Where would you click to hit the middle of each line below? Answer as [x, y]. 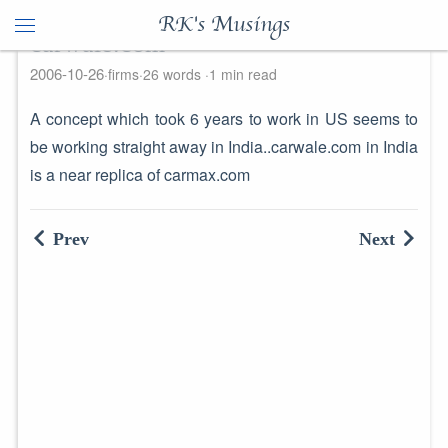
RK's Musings [224, 25]
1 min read [242, 74]
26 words [173, 74]
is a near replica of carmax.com [139, 174]
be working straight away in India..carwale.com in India [224, 146]
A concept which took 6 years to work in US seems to [224, 118]
